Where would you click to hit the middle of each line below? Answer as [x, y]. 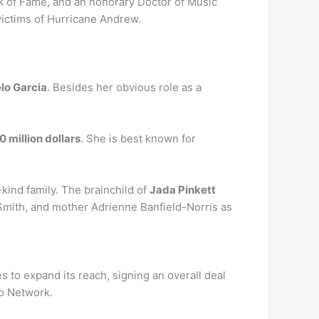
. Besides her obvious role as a [124, 87]
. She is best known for [138, 138]
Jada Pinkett [183, 190]
